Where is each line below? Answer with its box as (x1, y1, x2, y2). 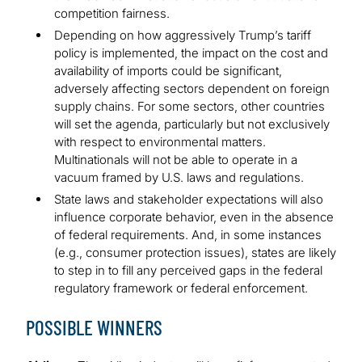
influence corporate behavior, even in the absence (54, 209, 334, 225)
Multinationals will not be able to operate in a (54, 152, 297, 168)
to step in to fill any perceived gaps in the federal (54, 263, 322, 279)
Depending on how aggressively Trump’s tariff (54, 27, 311, 44)
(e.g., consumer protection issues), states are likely (54, 245, 336, 261)
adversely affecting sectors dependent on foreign (54, 81, 330, 97)
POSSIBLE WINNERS (26, 315, 162, 340)
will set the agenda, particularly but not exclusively (54, 116, 330, 133)
